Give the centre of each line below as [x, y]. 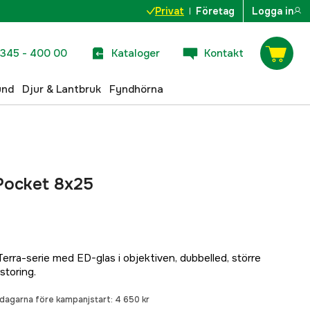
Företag [215, 11]
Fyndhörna [136, 89]
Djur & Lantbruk [62, 89]
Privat [170, 11]
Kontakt [224, 53]
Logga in [273, 11]
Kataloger [136, 53]
